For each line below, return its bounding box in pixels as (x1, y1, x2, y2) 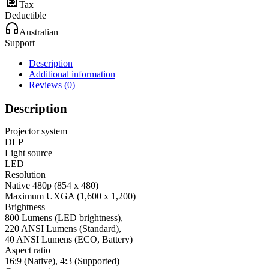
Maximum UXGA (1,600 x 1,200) (5, 190, 136, 201)
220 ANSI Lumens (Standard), (5, 223, 121, 234)
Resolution (5, 169, 46, 180)
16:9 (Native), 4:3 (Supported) (5, 255, 119, 266)
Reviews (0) (29, 80, 75, 91)
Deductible (5, 10, 46, 21)
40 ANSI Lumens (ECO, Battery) (5, 234, 133, 244)
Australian (19, 27, 58, 38)
